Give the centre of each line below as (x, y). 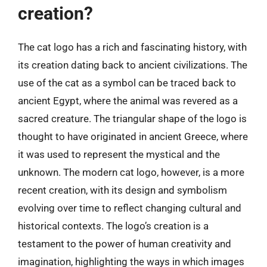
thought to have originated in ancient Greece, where (133, 136)
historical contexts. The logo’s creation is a (113, 226)
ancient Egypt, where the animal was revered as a (128, 100)
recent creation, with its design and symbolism (122, 190)
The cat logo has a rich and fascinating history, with (132, 47)
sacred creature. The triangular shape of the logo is (132, 118)
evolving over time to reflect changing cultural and (130, 208)
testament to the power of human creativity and (125, 243)
